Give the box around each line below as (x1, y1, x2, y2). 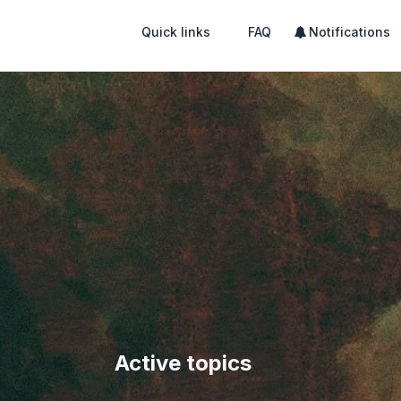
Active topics (115, 350, 252, 376)
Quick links (141, 24, 210, 39)
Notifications (309, 24, 390, 39)
